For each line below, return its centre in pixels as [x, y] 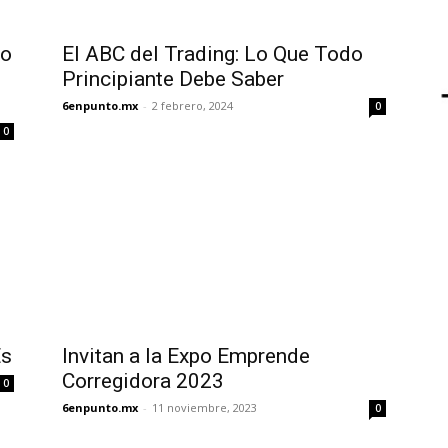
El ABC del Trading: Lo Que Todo [212, 54]
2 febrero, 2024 [192, 105]
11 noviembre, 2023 [204, 407]
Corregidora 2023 [143, 381]
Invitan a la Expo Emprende [186, 356]
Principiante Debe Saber [173, 79]
